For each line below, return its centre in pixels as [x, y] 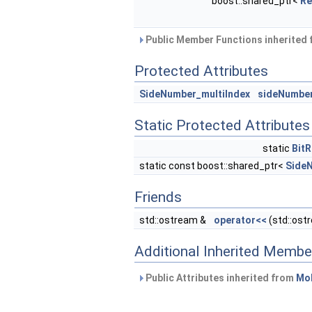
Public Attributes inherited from [220, 278]
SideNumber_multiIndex [195, 94]
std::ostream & [174, 220]
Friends [158, 197]
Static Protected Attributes [222, 125]
